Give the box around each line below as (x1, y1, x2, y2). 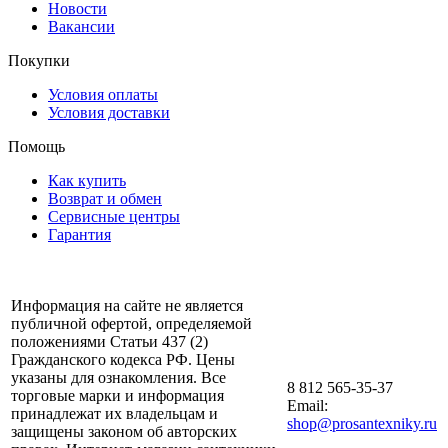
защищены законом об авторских (11, 423, 237, 441)
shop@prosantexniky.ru (287, 415, 437, 433)
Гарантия (48, 226, 111, 244)
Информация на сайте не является (11, 297, 243, 315)
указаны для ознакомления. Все (11, 369, 226, 387)
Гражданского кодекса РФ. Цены (11, 351, 235, 369)
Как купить (48, 172, 126, 190)
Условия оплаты (48, 86, 158, 104)
